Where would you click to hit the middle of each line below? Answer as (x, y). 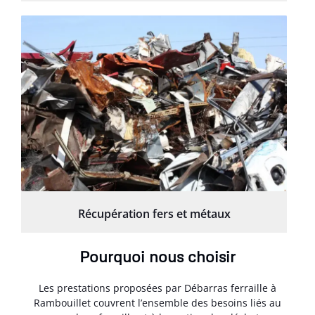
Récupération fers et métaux (154, 213)
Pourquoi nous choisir (157, 256)
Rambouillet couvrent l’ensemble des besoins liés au (157, 302)
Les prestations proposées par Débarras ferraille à (157, 288)
